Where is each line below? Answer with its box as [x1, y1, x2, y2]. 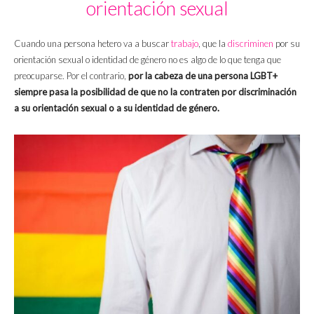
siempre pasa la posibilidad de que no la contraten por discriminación [14, 86, 296, 97]
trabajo [171, 37, 198, 49]
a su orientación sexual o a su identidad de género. [14, 102, 219, 114]
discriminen [228, 37, 273, 49]
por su [273, 37, 300, 49]
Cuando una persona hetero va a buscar [14, 37, 171, 49]
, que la [198, 37, 228, 49]
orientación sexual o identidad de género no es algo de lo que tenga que [14, 53, 281, 65]
